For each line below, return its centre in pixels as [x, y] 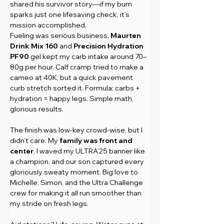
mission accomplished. [48, 25]
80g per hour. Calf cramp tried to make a [77, 67]
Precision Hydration [109, 46]
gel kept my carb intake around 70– [88, 56]
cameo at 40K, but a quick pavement [72, 77]
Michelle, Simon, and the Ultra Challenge [77, 182]
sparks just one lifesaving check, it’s [70, 14]
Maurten [126, 35]
